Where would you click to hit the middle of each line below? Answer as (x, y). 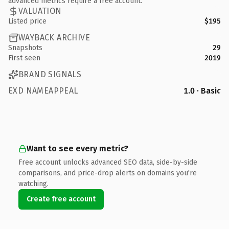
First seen (24, 58)
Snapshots (25, 48)
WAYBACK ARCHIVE (54, 38)
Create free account (61, 199)
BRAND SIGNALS (50, 74)
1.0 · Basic (202, 90)
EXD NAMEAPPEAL (43, 90)
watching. (33, 184)
